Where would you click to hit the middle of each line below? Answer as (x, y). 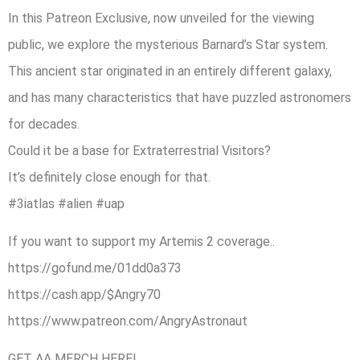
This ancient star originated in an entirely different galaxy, (170, 71)
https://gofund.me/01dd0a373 (95, 268)
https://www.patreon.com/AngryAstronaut (128, 321)
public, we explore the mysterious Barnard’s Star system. (168, 44)
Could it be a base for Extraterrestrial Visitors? (139, 150)
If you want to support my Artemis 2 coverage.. (141, 242)
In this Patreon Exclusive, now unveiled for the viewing (161, 18)
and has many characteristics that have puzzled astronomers (180, 97)
